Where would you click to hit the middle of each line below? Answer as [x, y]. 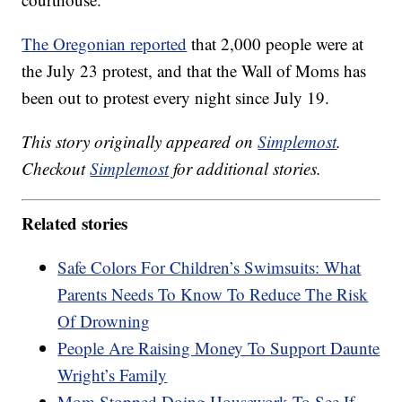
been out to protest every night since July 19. [176, 98]
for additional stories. [245, 169]
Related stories [75, 223]
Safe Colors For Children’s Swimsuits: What [210, 267]
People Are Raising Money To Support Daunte [219, 347]
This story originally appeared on [140, 142]
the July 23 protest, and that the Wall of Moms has [194, 71]
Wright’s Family [113, 374]
